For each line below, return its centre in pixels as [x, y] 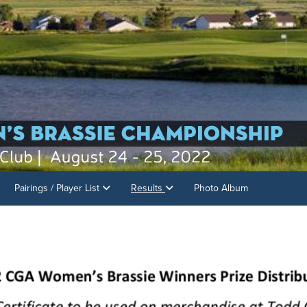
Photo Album [221, 188]
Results [148, 188]
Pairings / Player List [58, 188]
